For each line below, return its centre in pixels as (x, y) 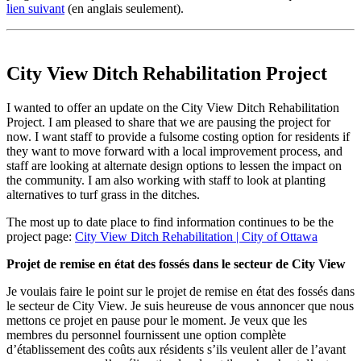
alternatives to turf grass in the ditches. (103, 194)
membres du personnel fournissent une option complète (146, 334)
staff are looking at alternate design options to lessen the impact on (174, 165)
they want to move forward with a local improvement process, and (174, 151)
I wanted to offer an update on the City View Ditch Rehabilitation (173, 107)
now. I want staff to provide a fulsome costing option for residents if (178, 136)
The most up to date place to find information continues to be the (170, 222)
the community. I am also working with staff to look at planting (166, 180)
